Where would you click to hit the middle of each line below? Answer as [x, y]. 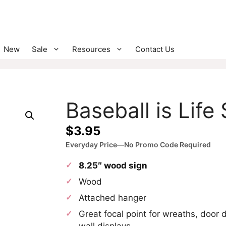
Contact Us [155, 49]
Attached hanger [112, 197]
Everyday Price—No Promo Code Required [138, 144]
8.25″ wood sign [113, 165]
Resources [91, 49]
